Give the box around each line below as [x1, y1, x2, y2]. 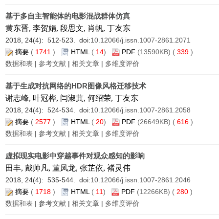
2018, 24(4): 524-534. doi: [5, 106, 90, 114]
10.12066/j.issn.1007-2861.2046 [90, 176, 191, 184]
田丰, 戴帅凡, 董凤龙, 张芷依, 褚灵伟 [5, 164, 131, 172]
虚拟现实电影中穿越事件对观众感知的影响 [5, 152, 145, 160]
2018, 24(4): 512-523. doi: [5, 36, 90, 44]
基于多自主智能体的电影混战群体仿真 [5, 12, 130, 20]
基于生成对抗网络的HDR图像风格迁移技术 [5, 82, 146, 90]
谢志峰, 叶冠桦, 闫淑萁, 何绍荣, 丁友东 [5, 94, 138, 102]
